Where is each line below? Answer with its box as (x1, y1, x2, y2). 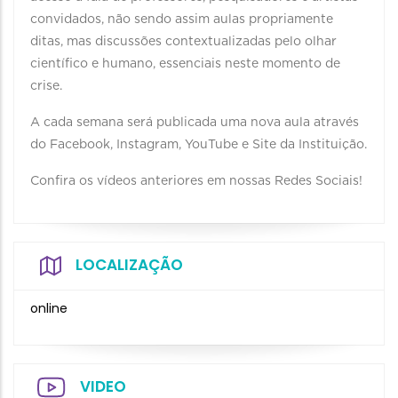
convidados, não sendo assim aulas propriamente (30, 13, 333, 26)
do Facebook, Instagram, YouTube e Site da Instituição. (30, 139, 367, 151)
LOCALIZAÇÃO (76, 254, 183, 275)
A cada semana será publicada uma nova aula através (30, 116, 359, 129)
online (30, 299, 68, 317)
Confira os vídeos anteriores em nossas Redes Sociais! (30, 175, 362, 187)
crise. (30, 80, 62, 92)
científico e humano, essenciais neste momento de (30, 58, 340, 70)
